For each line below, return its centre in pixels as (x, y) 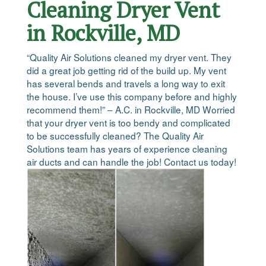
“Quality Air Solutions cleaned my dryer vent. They (129, 57)
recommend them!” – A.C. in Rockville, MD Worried (131, 110)
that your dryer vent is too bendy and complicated (129, 123)
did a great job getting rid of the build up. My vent (126, 70)
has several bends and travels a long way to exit (126, 83)
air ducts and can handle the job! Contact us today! (132, 162)
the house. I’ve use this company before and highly (132, 96)
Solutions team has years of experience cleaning (127, 149)
